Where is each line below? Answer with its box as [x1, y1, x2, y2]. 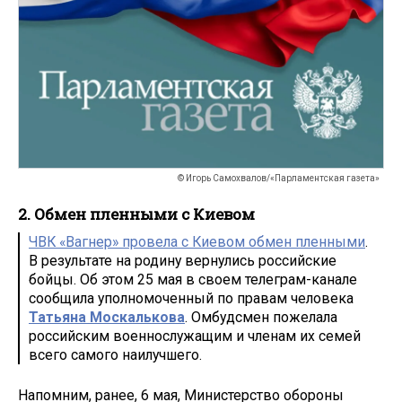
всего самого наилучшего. [29, 345, 202, 363]
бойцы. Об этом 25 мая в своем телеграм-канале [29, 270, 357, 288]
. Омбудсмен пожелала [185, 308, 337, 326]
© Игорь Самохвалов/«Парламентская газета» [178, 173, 380, 184]
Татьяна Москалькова [29, 308, 185, 326]
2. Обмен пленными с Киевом [18, 204, 255, 225]
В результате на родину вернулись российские [29, 251, 336, 269]
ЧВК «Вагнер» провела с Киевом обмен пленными [29, 232, 365, 250]
